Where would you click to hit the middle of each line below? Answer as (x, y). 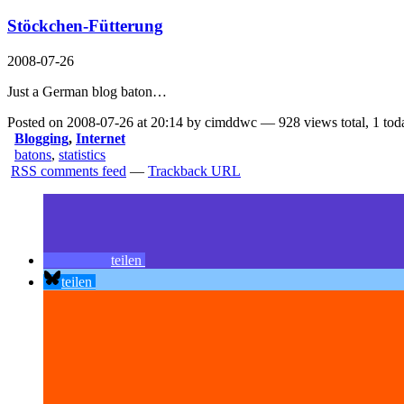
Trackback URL (194, 171)
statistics (82, 155)
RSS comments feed (69, 171)
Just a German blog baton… (87, 92)
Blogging (41, 139)
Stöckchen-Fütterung (85, 26)
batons (33, 155)
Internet (101, 139)
